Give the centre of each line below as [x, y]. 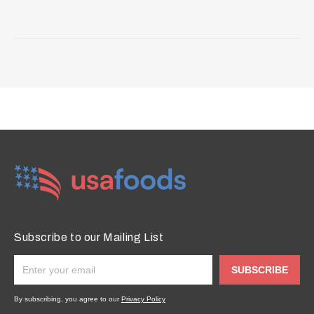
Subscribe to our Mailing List [89, 237]
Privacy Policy [143, 299]
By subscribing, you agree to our [68, 299]
